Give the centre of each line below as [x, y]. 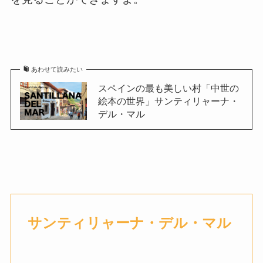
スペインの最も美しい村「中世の [168, 88]
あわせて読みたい [57, 70]
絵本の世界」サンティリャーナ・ [168, 101]
